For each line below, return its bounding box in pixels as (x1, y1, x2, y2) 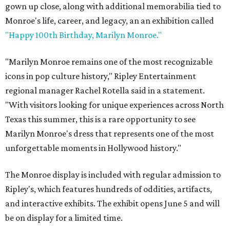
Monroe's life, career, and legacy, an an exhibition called (5, 15, 214, 26)
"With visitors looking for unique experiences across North (5, 99, 224, 110)
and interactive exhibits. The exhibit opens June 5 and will (5, 198, 220, 208)
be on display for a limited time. (5, 212, 123, 223)
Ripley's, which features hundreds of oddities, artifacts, (5, 183, 212, 194)
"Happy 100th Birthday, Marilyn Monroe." (5, 29, 162, 40)
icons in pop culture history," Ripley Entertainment (5, 70, 196, 81)
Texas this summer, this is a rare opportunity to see (5, 113, 196, 124)
